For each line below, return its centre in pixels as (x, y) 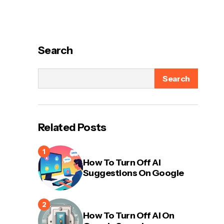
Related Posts (72, 127)
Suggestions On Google (133, 173)
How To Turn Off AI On (129, 215)
